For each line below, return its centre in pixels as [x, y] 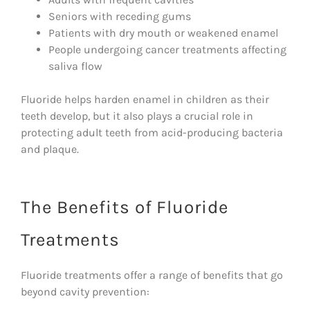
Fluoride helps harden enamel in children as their [145, 99]
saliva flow [75, 66]
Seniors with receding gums [120, 16]
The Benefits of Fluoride [125, 207]
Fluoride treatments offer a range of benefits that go [152, 275]
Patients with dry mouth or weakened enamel [163, 33]
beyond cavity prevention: [85, 291]
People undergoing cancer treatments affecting [167, 49]
